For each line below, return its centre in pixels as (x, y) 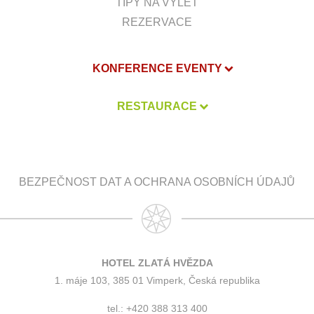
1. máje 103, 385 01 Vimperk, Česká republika (157, 280)
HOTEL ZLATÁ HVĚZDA (157, 263)
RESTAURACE (157, 106)
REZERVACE (157, 22)
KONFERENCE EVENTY (157, 68)
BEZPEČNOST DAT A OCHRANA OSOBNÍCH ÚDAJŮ (157, 182)
